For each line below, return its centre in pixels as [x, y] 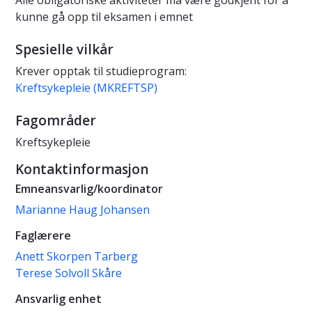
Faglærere [43, 236]
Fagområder [56, 121]
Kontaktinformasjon [82, 170]
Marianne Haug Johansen [83, 210]
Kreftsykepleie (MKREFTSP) [86, 88]
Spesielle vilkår [64, 50]
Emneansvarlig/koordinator [89, 189]
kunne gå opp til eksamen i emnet [104, 17]
